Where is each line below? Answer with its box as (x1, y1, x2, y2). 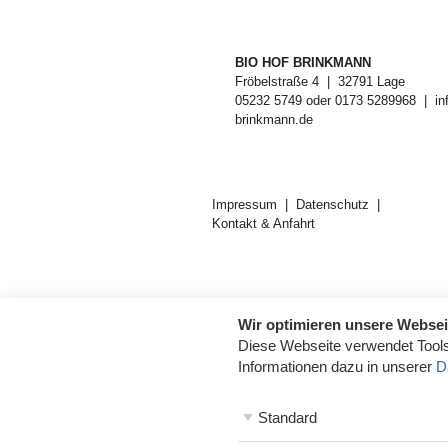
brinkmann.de (235, 111, 313, 127)
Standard (258, 408, 317, 426)
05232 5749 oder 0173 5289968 (235, 92, 416, 108)
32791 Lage (334, 73, 405, 89)
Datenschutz (296, 197, 369, 213)
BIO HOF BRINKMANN (235, 54, 371, 70)
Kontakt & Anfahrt (212, 216, 315, 232)
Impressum (212, 197, 277, 213)
